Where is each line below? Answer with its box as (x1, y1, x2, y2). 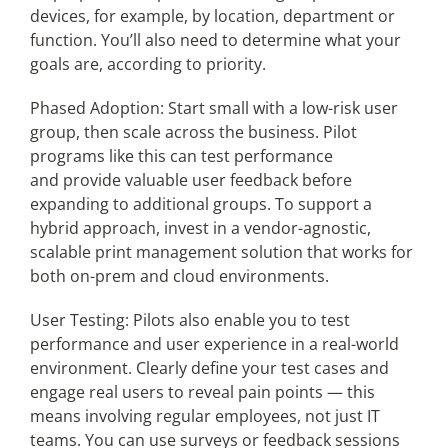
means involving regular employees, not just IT (29, 405, 380, 427)
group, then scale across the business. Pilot (29, 121, 357, 143)
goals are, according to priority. (29, 53, 266, 75)
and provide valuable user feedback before (29, 169, 352, 191)
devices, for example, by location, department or (29, 5, 395, 27)
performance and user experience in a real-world (29, 333, 399, 355)
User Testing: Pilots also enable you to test (29, 309, 350, 331)
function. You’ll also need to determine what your (29, 29, 401, 51)
